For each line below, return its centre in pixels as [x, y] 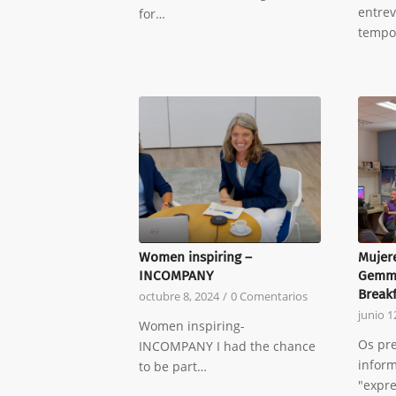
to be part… [173, 367]
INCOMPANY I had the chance [227, 346]
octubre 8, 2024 [179, 297]
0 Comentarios [269, 297]
